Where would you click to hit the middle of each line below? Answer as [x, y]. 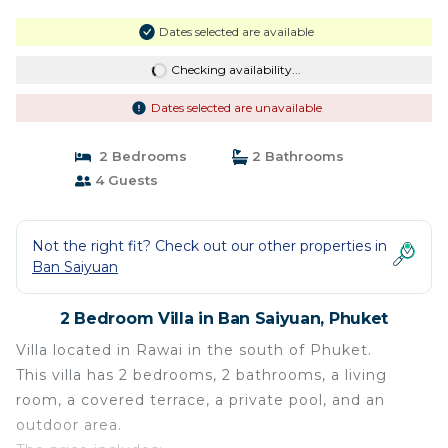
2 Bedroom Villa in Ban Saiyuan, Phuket [224, 319]
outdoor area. [69, 425]
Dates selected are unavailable [236, 108]
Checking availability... [235, 70]
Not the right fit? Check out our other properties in [209, 246]
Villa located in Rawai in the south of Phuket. [194, 350]
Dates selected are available [236, 32]
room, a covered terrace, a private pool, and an [200, 400]
